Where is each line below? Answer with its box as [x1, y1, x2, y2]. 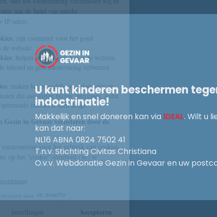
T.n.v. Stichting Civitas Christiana [35, 146, 156, 157]
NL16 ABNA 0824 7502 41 [35, 134, 125, 145]
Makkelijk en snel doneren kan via [35, 111, 163, 122]
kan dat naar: [35, 123, 85, 134]
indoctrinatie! [35, 94, 109, 109]
